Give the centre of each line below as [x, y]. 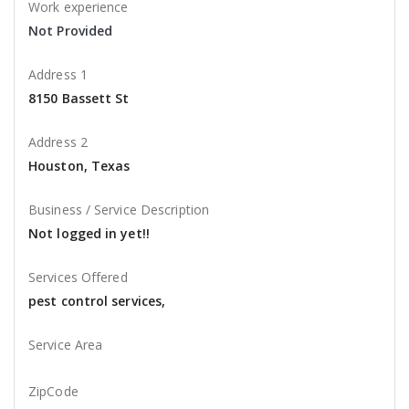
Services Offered [78, 278]
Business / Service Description [119, 210]
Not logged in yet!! [89, 234]
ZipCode [53, 392]
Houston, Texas [79, 166]
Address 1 [58, 75]
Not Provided [71, 31]
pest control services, [97, 301]
